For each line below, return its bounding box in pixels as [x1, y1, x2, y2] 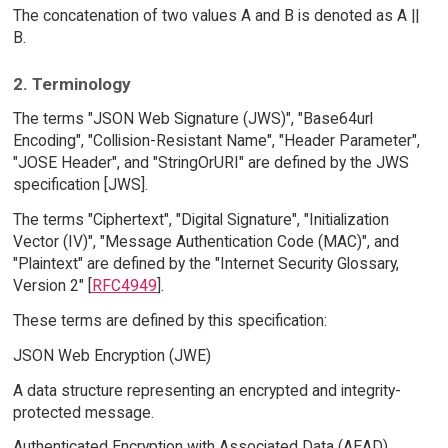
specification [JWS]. [12, 175, 148, 195]
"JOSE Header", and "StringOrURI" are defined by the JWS [12, 153, 409, 173]
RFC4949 [91, 276, 157, 296]
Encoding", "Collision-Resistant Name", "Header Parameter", [12, 131, 420, 151]
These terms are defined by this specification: [12, 310, 327, 330]
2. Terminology [12, 74, 131, 95]
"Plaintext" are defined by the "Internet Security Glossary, [12, 254, 399, 274]
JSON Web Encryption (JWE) [12, 345, 211, 365]
